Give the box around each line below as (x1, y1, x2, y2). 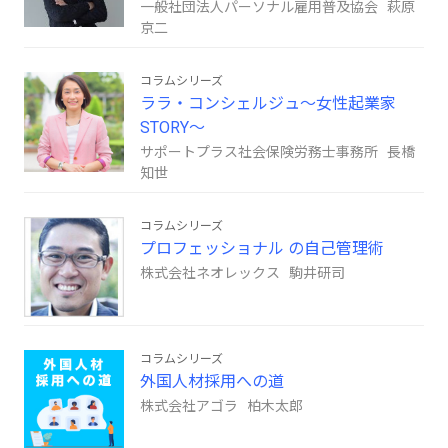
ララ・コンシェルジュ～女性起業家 (140, 94, 396, 114)
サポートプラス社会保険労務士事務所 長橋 (140, 144, 415, 161)
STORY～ (140, 118, 205, 138)
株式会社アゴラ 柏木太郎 (140, 398, 303, 415)
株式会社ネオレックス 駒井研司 (140, 265, 345, 282)
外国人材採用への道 (140, 372, 284, 392)
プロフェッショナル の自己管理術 (140, 239, 384, 259)
